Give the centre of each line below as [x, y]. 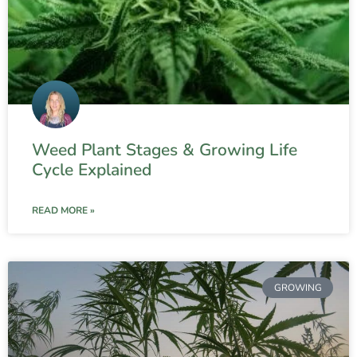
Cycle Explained [92, 169]
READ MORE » [63, 210]
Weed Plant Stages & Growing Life [165, 149]
